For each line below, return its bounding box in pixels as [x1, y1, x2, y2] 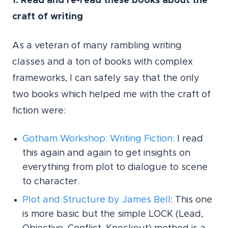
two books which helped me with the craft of [12, 90, 211, 100]
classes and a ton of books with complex [12, 58, 193, 67]
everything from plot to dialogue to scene [22, 163, 208, 173]
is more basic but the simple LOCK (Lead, [22, 210, 203, 219]
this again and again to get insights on [22, 149, 190, 158]
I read [175, 134, 203, 144]
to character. [22, 177, 79, 187]
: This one [170, 195, 212, 205]
